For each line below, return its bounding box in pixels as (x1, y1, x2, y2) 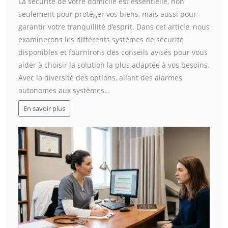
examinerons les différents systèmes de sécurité (18, 35, 184, 45)
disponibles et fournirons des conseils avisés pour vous (18, 47, 208, 58)
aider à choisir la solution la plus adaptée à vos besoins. (18, 60, 210, 70)
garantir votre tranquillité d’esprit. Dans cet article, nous (18, 22, 210, 32)
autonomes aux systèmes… (18, 85, 110, 96)
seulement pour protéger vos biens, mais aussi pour (18, 9, 196, 19)
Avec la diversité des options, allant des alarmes (18, 73, 182, 83)
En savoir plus (23, 104, 65, 113)
